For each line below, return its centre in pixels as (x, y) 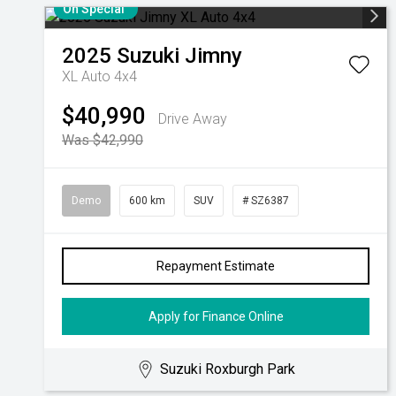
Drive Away (193, 119)
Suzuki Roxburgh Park (228, 369)
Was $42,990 (103, 140)
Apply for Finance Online (216, 316)
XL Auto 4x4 (99, 76)
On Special (94, 9)
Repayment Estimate (216, 266)
